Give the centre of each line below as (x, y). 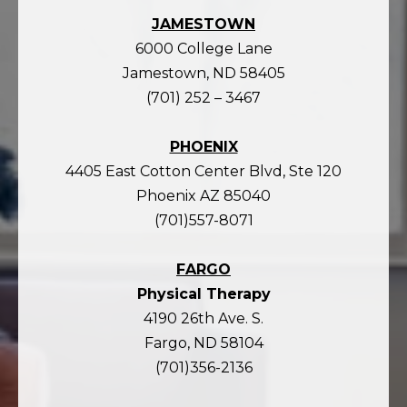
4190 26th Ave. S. (203, 318)
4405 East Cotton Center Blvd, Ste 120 (203, 171)
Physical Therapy (203, 293)
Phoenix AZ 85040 (203, 195)
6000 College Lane (203, 48)
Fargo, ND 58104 (203, 342)
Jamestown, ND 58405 (203, 73)
